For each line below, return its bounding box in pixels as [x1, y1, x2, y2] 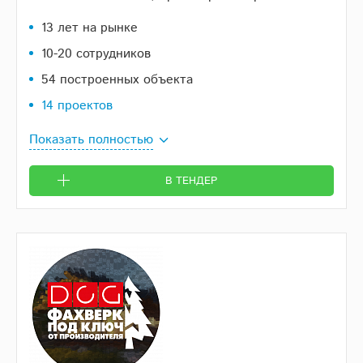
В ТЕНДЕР [164, 173, 217, 190]
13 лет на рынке [41, 19, 138, 38]
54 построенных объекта [41, 70, 193, 90]
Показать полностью [29, 130, 153, 150]
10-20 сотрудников [41, 45, 151, 64]
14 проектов [41, 96, 113, 116]
